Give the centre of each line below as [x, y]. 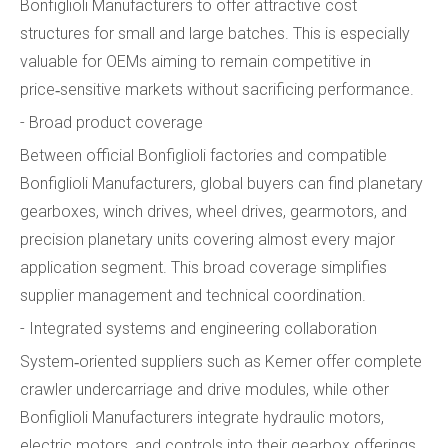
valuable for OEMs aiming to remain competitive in [195, 61]
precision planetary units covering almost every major [207, 239]
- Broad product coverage [111, 122]
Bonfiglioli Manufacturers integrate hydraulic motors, [202, 417]
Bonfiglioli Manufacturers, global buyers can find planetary [221, 183]
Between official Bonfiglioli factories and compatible [203, 155]
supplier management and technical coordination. [193, 295]
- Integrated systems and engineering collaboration [198, 328]
